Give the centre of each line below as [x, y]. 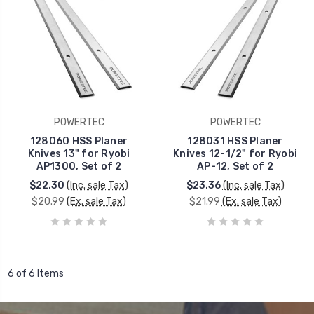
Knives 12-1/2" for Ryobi [235, 153]
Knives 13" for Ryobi [79, 153]
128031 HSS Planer [235, 141]
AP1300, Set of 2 [79, 166]
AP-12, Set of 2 [235, 166]
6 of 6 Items [36, 273]
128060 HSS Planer [79, 141]
